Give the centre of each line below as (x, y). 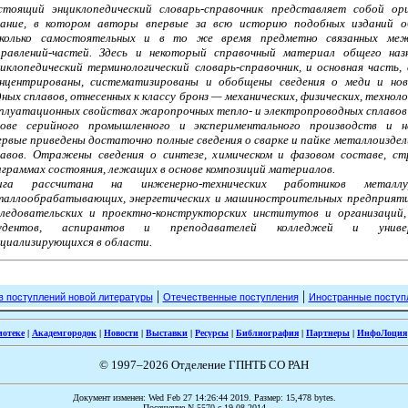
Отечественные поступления (230, 297)
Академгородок (64, 333)
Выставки (167, 333)
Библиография (267, 333)
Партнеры (328, 333)
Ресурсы (212, 333)
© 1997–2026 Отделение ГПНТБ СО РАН (204, 365)
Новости (121, 333)
